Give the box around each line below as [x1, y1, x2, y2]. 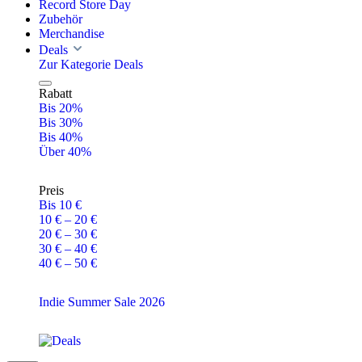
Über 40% [39, 145, 91, 158]
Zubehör [39, 12, 82, 26]
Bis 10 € [39, 198, 82, 212]
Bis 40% [39, 130, 82, 144]
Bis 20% [39, 101, 82, 115]
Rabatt [39, 86, 72, 100]
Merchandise [39, 27, 104, 40]
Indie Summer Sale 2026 [39, 295, 165, 309]
